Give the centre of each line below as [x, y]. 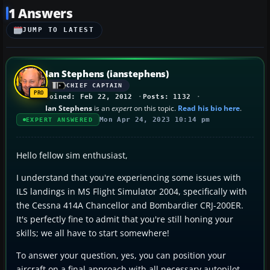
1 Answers [41, 13]
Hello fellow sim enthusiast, [72, 155]
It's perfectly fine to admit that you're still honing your [125, 219]
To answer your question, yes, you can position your [121, 255]
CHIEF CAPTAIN [95, 86]
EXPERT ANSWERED [59, 119]
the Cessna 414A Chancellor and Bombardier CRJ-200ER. [130, 205]
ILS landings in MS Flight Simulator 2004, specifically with [132, 191]
